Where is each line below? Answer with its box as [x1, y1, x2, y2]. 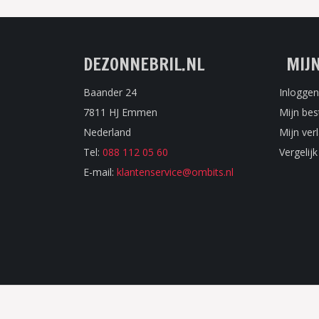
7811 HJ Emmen [83, 105, 157, 119]
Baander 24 [83, 85, 137, 99]
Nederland [83, 125, 131, 139]
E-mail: [83, 164, 117, 179]
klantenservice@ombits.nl [117, 164, 234, 179]
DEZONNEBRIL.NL [83, 51, 204, 76]
